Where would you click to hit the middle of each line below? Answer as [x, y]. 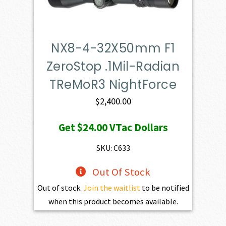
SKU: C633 [113, 148]
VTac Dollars [137, 128]
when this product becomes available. [113, 202]
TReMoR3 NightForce [113, 85]
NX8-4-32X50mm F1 [113, 48]
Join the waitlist [111, 188]
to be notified [164, 188]
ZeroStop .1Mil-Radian [113, 67]
